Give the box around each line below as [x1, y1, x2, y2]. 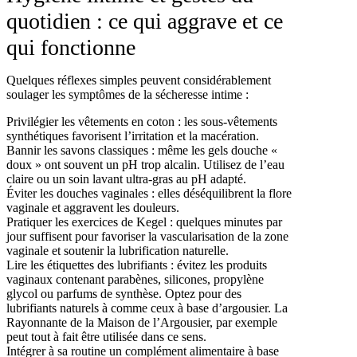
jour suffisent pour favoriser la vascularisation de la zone [6, 229, 288, 243]
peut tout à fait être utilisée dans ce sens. [6, 329, 206, 343]
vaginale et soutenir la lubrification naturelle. [6, 243, 229, 257]
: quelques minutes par [167, 214, 282, 229]
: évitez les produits [167, 257, 267, 272]
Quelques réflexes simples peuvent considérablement [6, 73, 271, 87]
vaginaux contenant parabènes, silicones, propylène [6, 272, 264, 286]
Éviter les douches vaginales [6, 186, 148, 200]
